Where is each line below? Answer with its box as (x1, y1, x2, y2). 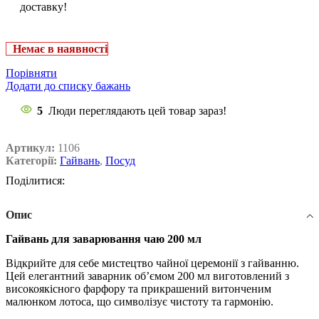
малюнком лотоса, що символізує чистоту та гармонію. (6, 296, 273, 308)
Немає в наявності (12, 43, 108, 56)
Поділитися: (6, 174, 65, 187)
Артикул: (6, 142, 58, 155)
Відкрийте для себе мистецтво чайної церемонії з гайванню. (6, 257, 299, 270)
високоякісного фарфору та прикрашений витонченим (6, 283, 271, 296)
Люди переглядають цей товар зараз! (48, 105, 226, 117)
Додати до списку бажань (6, 80, 130, 93)
